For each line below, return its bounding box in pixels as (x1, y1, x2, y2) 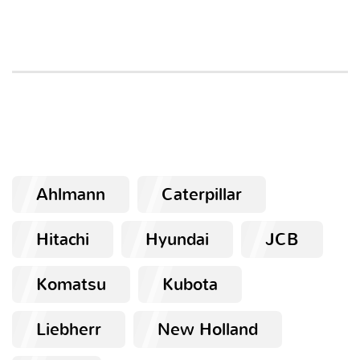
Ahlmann (36, 183, 105, 207)
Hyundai (145, 228, 209, 252)
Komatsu (36, 273, 106, 297)
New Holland (157, 318, 258, 342)
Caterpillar (162, 183, 242, 207)
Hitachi (36, 228, 89, 252)
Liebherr (36, 318, 101, 342)
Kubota (162, 273, 218, 297)
